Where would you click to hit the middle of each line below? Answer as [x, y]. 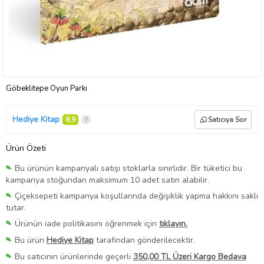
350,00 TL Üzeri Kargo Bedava [190, 257]
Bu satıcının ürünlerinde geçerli [74, 257]
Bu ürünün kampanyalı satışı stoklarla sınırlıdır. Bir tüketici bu [128, 168]
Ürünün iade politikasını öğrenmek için [87, 223]
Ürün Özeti [26, 148]
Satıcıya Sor [227, 119]
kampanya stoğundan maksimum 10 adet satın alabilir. [108, 180]
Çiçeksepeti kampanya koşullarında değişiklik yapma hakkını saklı [136, 196]
